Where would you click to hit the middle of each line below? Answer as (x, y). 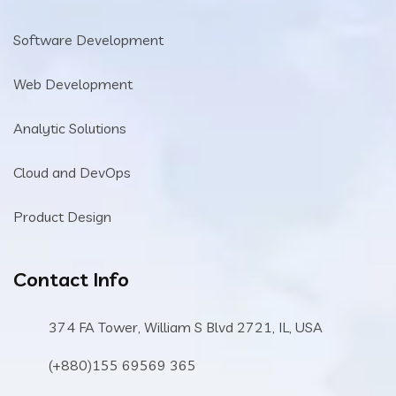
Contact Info (71, 279)
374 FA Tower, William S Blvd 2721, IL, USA (186, 327)
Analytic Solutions (70, 128)
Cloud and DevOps (72, 172)
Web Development (73, 84)
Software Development (88, 39)
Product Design (62, 216)
